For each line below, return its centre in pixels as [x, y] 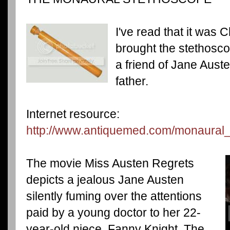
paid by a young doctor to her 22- [113, 212]
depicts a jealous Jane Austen [105, 179]
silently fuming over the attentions [114, 196]
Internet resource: [73, 114]
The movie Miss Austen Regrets [110, 163]
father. [132, 81]
